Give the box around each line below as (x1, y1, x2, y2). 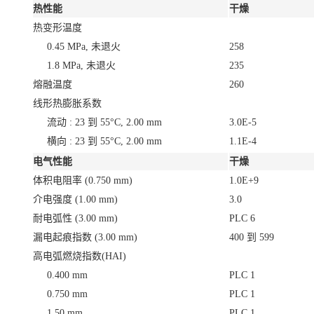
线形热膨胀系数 (33, 97, 102, 109)
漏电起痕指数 (33, 231, 95, 243)
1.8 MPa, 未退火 (47, 60, 116, 71)
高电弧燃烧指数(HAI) (33, 250, 126, 261)
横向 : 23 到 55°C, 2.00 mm (47, 135, 162, 146)
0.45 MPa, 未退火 (47, 41, 121, 52)
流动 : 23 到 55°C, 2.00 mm (47, 116, 162, 128)
